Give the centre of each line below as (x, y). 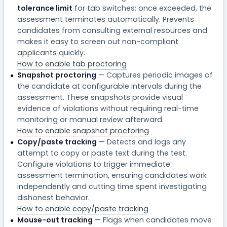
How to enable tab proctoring (72, 64)
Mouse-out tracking (55, 220)
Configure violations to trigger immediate (93, 164)
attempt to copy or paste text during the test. (102, 153)
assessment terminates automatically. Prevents (105, 19)
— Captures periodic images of (154, 75)
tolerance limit (45, 8)
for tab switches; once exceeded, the (142, 8)
